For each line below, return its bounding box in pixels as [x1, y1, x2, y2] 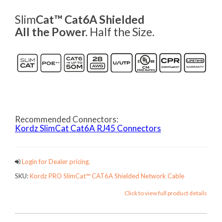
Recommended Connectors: [15, 113, 118, 124]
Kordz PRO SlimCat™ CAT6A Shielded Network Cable [30, 171, 184, 180]
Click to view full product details [124, 189, 207, 197]
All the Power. [15, 25, 88, 39]
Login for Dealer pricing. [20, 158, 90, 166]
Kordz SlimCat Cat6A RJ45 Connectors [15, 122, 161, 133]
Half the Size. [88, 25, 155, 39]
